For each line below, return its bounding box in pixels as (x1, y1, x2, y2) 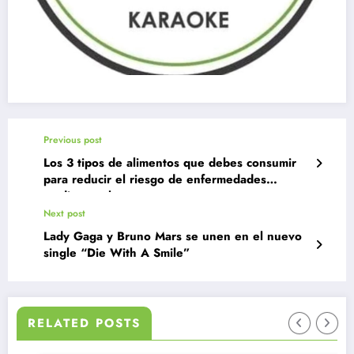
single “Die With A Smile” (43, 244, 190, 262)
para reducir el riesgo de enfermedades (43, 171, 266, 189)
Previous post (43, 133, 102, 148)
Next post (43, 206, 85, 221)
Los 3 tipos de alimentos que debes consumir (43, 154, 296, 172)
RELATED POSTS (28, 314, 141, 332)
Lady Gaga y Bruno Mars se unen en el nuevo (43, 228, 302, 246)
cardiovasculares (43, 187, 135, 205)
